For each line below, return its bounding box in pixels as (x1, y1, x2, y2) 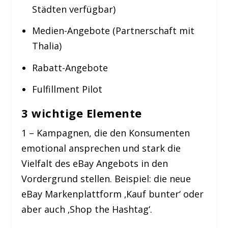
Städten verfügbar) (32, 3, 116, 15)
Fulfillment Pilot (32, 83, 102, 96)
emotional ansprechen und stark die (21, 142, 181, 155)
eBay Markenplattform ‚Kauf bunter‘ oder (21, 188, 204, 201)
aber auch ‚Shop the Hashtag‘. (21, 203, 153, 216)
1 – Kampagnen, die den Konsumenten (21, 127, 190, 139)
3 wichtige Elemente (21, 105, 142, 121)
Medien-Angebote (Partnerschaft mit (32, 24, 194, 37)
